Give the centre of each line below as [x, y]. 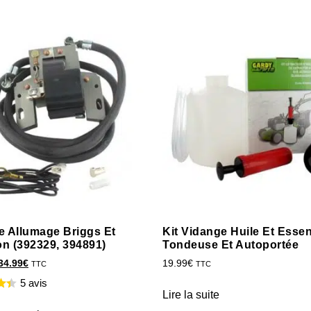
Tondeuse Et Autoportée [230, 244]
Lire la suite [191, 294]
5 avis [34, 283]
